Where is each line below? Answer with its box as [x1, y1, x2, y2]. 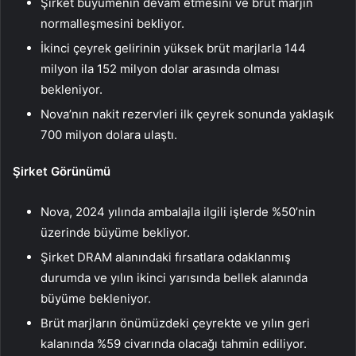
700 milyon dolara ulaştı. [41, 127, 177, 143]
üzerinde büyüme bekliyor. [41, 225, 190, 241]
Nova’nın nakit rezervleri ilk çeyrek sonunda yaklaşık [41, 106, 334, 122]
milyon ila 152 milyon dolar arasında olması [41, 61, 280, 77]
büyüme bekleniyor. [41, 291, 151, 307]
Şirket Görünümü [13, 164, 110, 180]
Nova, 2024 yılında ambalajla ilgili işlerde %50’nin [41, 204, 315, 220]
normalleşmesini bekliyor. [41, 16, 184, 32]
